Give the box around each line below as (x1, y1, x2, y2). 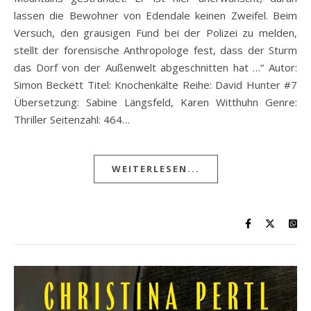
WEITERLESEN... (111, 162, 200, 176)
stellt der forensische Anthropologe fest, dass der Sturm (14, 43, 297, 58)
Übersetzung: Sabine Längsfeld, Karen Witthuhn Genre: (14, 95, 297, 110)
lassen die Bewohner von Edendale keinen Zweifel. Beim (14, 8, 297, 23)
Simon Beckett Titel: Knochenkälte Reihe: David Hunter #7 (14, 78, 297, 92)
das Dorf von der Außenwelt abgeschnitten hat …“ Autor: (14, 60, 297, 75)
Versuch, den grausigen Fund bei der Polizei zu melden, (14, 26, 297, 40)
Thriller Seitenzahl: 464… (14, 112, 130, 127)
